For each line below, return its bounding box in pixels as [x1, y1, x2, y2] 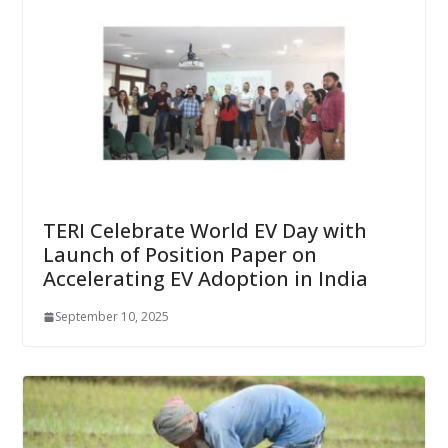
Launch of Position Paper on [42, 241, 317, 269]
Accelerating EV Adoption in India [42, 265, 368, 293]
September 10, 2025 [54, 308, 169, 326]
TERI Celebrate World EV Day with [42, 217, 367, 245]
